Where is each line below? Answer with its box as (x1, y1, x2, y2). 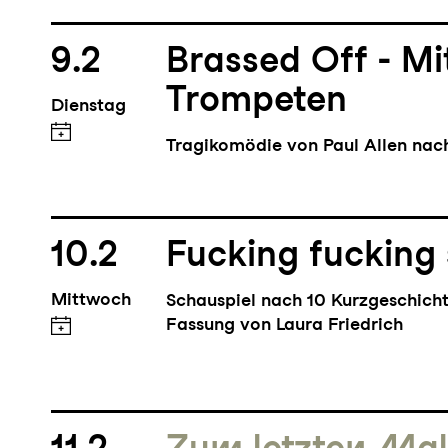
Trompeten (166, 80, 348, 124)
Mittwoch (50, 291, 131, 313)
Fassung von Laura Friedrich (166, 316, 404, 338)
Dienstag (50, 97, 126, 119)
